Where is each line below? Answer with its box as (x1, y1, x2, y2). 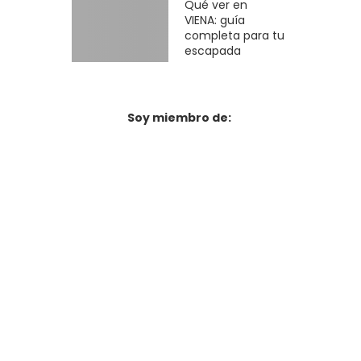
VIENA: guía (185, 12, 246, 28)
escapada (185, 43, 242, 59)
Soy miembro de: (127, 110, 232, 126)
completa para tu (185, 27, 285, 44)
